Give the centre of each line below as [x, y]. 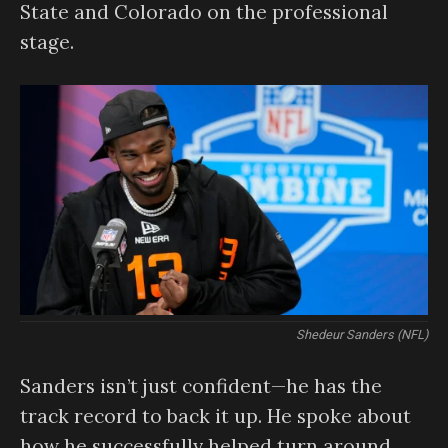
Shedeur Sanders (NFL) [361, 334]
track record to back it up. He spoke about [215, 416]
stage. [47, 41]
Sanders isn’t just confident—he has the [201, 386]
